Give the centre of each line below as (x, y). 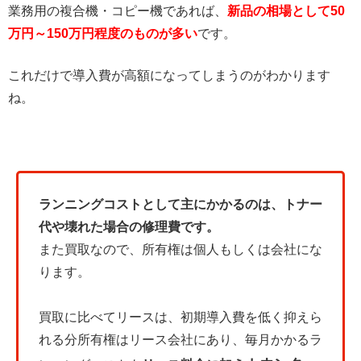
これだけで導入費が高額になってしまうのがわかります (169, 75)
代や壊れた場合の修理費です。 (129, 226)
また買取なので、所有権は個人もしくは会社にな (180, 249)
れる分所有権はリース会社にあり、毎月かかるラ (180, 339)
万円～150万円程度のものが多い (103, 33)
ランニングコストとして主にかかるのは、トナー (180, 204)
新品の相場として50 (286, 10)
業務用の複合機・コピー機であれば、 (118, 10)
